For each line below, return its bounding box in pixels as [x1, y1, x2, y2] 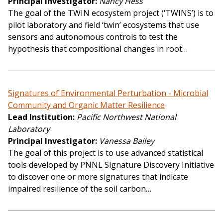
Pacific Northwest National [77, 111, 176, 123]
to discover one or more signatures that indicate [8, 171, 188, 183]
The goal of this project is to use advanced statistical [8, 147, 203, 159]
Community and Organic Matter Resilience [8, 100, 165, 111]
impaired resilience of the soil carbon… [8, 183, 151, 195]
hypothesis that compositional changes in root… [8, 43, 188, 55]
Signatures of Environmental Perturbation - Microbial [8, 88, 208, 99]
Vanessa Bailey [99, 135, 154, 147]
